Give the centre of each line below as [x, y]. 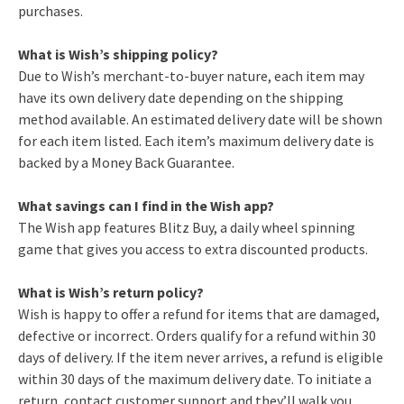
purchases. [50, 11]
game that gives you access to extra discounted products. [193, 249]
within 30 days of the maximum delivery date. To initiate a [195, 379]
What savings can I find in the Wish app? [146, 206]
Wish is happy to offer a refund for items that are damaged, [199, 314]
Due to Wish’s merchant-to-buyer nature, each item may [191, 76]
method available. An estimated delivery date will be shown [200, 119]
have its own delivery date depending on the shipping [181, 98]
